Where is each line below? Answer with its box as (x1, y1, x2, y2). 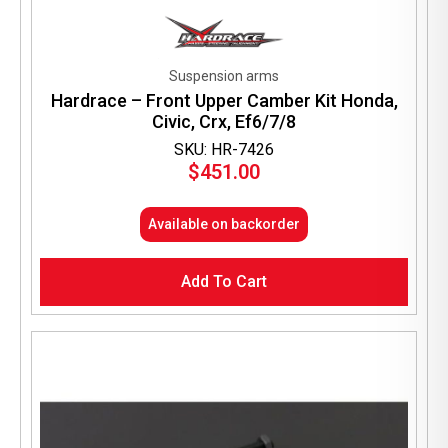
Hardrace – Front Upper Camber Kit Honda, (50, 90, 398, 112)
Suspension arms (169, 68, 279, 85)
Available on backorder (148, 216, 300, 233)
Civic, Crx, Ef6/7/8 (152, 111, 296, 133)
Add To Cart (181, 272, 267, 292)
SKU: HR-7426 (174, 140, 274, 160)
